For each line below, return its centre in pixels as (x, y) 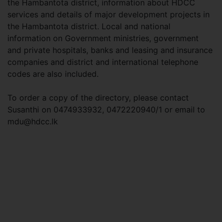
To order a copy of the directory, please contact (98, 98)
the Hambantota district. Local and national (89, 26)
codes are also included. (53, 74)
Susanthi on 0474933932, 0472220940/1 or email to (106, 110)
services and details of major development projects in (109, 14)
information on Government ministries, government (103, 38)
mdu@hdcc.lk (33, 121)
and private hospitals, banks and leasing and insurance (110, 50)
